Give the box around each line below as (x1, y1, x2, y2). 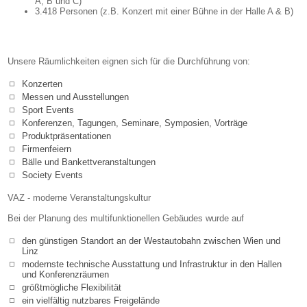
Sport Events (22, 105, 74, 116)
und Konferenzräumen (22, 269, 109, 280)
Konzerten (22, 79, 62, 90)
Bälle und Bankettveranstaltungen (22, 157, 156, 168)
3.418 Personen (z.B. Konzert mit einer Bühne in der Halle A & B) (35, 6, 293, 17)
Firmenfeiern (22, 144, 71, 155)
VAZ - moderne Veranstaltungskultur (8, 193, 151, 204)
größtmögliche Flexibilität (22, 282, 121, 293)
